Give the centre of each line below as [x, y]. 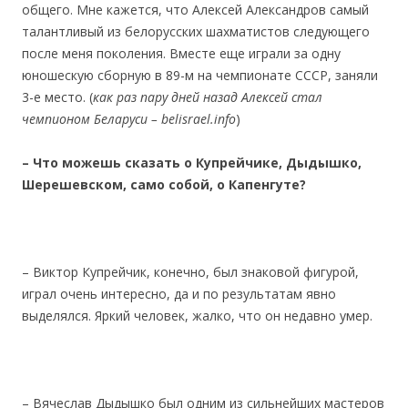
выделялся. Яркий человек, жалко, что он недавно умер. [197, 315]
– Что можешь [71, 162]
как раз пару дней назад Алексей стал [208, 97]
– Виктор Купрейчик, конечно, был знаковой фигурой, [190, 271]
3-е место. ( [57, 97]
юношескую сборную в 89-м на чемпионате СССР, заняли [200, 75]
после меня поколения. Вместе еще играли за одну [181, 53]
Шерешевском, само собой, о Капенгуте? [164, 184]
